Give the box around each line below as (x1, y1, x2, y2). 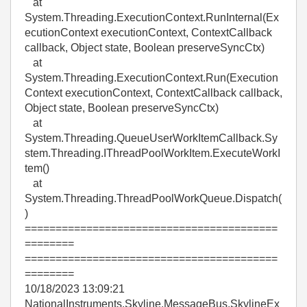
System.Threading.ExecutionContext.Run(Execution (25, 72, 278, 84)
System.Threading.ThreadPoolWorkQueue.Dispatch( (25, 193, 282, 204)
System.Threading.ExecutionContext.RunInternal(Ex (25, 12, 279, 23)
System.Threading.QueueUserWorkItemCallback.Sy (25, 132, 278, 144)
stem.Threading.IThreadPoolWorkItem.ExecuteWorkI (25, 147, 280, 159)
